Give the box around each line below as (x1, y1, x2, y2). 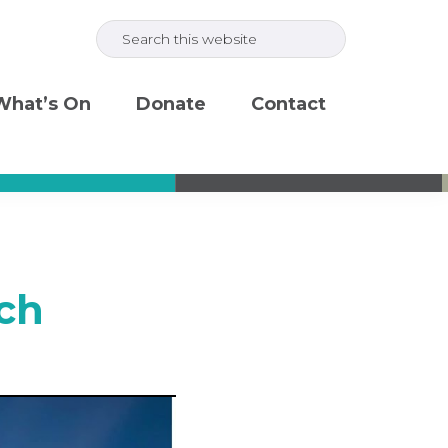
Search (95, 12, 158, 34)
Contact (251, 93, 326, 115)
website (95, 70, 166, 92)
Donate (136, 93, 206, 115)
